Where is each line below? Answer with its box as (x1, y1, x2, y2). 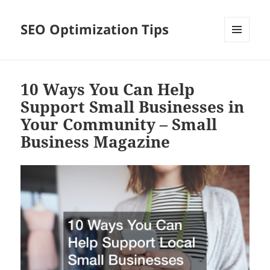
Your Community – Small (20, 113, 218, 136)
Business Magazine (20, 131, 171, 153)
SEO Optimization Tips (20, 20, 169, 39)
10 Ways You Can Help (20, 78, 195, 101)
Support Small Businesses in (20, 96, 245, 118)
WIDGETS (224, 62, 259, 73)
